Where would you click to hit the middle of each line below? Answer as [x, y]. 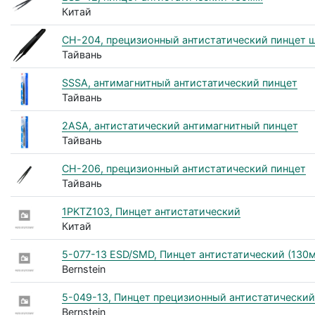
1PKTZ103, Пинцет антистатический [151, 211]
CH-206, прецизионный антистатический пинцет [184, 168]
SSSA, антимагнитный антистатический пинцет [179, 82]
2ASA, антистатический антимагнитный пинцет [180, 125]
